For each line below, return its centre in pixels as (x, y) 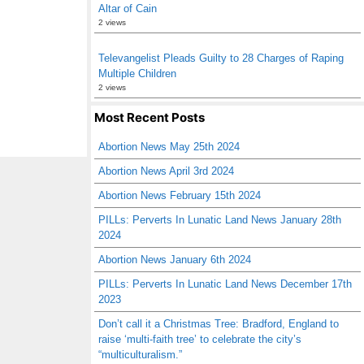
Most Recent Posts (149, 117)
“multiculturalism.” (140, 355)
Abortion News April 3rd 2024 (166, 171)
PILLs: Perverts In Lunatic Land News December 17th (225, 284)
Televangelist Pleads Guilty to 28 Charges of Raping (221, 58)
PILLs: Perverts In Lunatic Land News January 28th (220, 220)
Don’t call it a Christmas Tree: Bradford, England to (219, 324)
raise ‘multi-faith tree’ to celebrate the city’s (200, 339)
